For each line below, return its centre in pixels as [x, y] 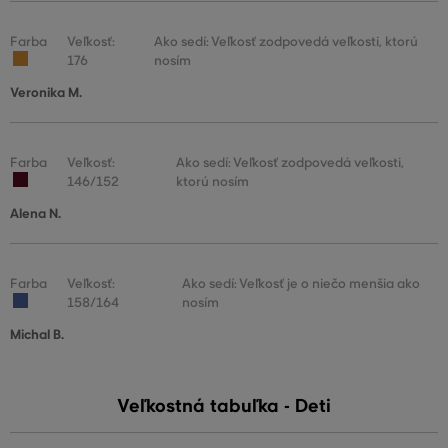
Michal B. [37, 335]
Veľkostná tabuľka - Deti [224, 406]
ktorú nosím [212, 182]
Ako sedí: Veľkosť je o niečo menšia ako [300, 284]
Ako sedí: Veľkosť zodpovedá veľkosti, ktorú [286, 42]
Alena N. [35, 214]
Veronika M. [46, 93]
